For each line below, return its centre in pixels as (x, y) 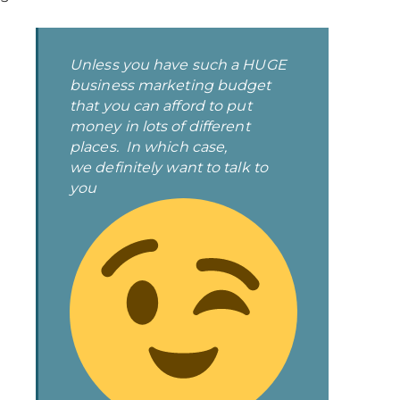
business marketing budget (171, 85)
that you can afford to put (161, 106)
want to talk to (215, 167)
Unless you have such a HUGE (178, 65)
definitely (129, 167)
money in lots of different (160, 126)
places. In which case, (149, 147)
